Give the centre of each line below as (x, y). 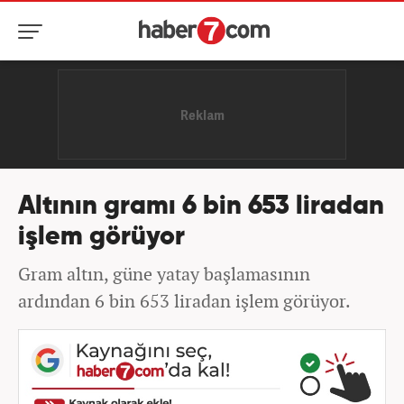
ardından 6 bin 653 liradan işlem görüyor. (184, 301)
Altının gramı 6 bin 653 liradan (201, 207)
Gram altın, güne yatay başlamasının (164, 274)
